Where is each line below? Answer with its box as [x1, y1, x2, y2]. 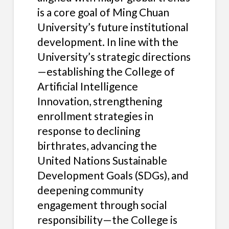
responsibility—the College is [37, 213, 177, 226]
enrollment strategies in [37, 109, 153, 122]
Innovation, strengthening [37, 94, 162, 107]
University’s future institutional [37, 20, 189, 33]
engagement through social [37, 198, 167, 211]
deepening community [37, 183, 144, 196]
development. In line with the [37, 35, 178, 48]
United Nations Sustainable [37, 153, 167, 167]
